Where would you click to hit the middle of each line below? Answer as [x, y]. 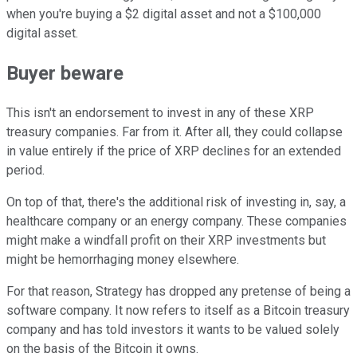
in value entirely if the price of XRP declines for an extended [174, 151]
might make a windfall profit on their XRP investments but [166, 241]
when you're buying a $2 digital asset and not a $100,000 [164, 14]
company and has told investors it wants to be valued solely [173, 330]
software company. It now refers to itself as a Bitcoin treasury [178, 311]
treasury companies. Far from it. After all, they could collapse [175, 132]
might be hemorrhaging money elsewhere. [123, 260]
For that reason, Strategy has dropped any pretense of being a [178, 292]
